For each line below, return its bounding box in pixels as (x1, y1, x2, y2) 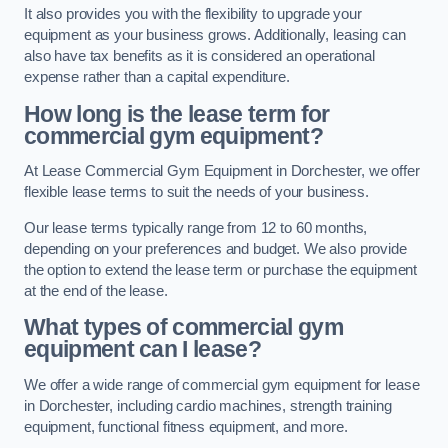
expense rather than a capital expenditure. (24, 69, 290, 86)
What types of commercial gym (24, 314, 343, 341)
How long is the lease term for (24, 100, 330, 127)
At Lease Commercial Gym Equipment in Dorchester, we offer (24, 163, 420, 180)
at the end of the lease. (24, 282, 168, 299)
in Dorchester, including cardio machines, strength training (24, 397, 392, 414)
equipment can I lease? (24, 336, 261, 363)
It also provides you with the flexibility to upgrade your (24, 6, 362, 23)
